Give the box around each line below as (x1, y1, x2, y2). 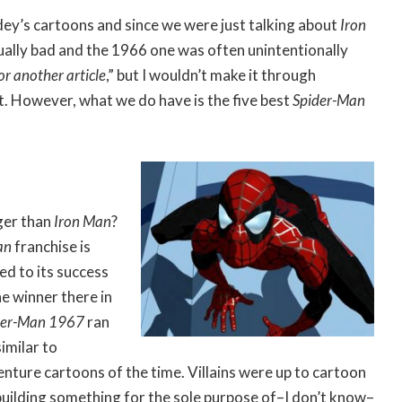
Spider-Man (293, 91, 365, 110)
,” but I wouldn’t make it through (106, 66, 316, 85)
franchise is (14, 237, 91, 257)
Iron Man (54, 212, 111, 232)
